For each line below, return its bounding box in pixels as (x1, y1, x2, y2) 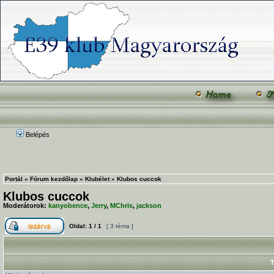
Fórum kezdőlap (30, 176, 78, 182)
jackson (136, 202, 161, 209)
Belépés (24, 131, 50, 138)
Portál (5, 176, 23, 182)
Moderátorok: (3, 202, 48, 209)
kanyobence (48, 202, 87, 209)
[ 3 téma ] (105, 223, 135, 229)
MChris (110, 202, 133, 209)
